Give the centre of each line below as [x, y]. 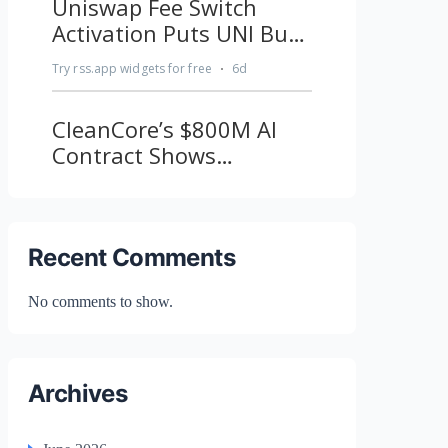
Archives [78, 393]
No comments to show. [100, 301]
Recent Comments [131, 257]
